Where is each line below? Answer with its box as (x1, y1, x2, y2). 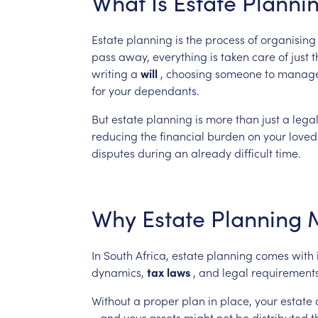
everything (152, 48, 207, 64)
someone (214, 65, 262, 81)
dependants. (133, 82, 199, 98)
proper (143, 292, 179, 308)
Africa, (135, 246, 169, 263)
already (190, 144, 231, 160)
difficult (234, 144, 273, 160)
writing (91, 65, 128, 81)
